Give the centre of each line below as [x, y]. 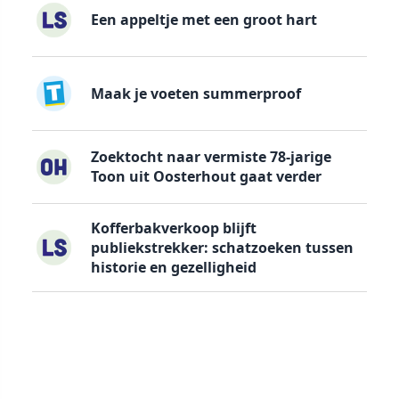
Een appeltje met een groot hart [204, 20]
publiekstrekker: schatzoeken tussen [222, 248]
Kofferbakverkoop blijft [173, 228]
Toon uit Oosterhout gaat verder [206, 177]
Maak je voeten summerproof [195, 93]
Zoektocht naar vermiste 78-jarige [211, 157]
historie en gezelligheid [173, 268]
